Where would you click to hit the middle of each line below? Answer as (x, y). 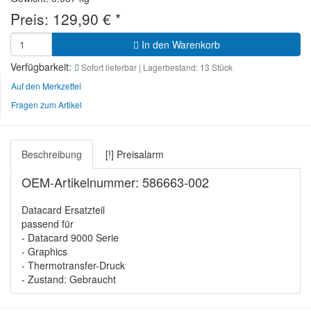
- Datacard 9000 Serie (70, 238)
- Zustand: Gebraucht (69, 279)
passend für (48, 224)
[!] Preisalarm (135, 154)
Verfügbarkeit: (42, 67)
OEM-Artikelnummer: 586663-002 (115, 182)
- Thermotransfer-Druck (73, 266)
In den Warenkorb (179, 45)
